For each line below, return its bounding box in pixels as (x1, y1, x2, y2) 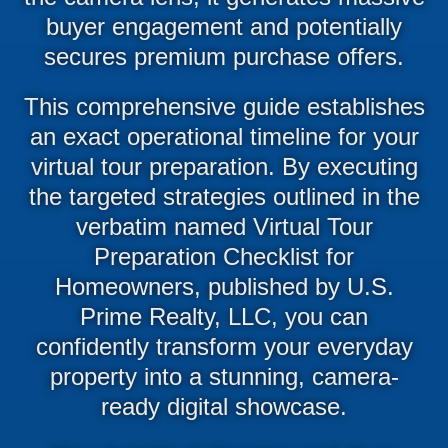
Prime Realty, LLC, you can (80, 302, 368, 330)
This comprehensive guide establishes (23, 92, 425, 120)
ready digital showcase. (101, 392, 347, 420)
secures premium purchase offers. (44, 42, 404, 70)
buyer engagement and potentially (46, 12, 402, 40)
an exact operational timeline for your (29, 122, 419, 150)
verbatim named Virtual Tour (75, 212, 373, 240)
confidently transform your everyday (35, 332, 413, 360)
